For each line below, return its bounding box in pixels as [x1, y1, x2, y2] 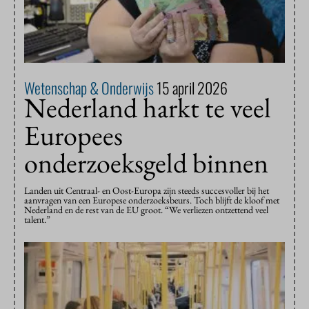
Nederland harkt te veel [24, 90, 271, 126]
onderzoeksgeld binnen [24, 145, 268, 181]
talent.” [24, 213, 50, 226]
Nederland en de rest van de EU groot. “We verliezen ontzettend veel [24, 203, 268, 217]
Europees [24, 117, 123, 154]
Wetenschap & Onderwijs [24, 77, 157, 99]
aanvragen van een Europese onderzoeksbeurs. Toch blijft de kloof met [24, 194, 279, 207]
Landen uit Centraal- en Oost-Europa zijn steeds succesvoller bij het [24, 184, 269, 197]
